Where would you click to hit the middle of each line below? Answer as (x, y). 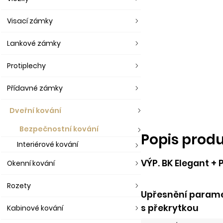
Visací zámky (30, 21)
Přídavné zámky (35, 88)
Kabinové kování (35, 208)
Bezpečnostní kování (59, 129)
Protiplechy (26, 66)
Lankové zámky (34, 43)
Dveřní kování (35, 111)
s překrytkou (170, 208)
